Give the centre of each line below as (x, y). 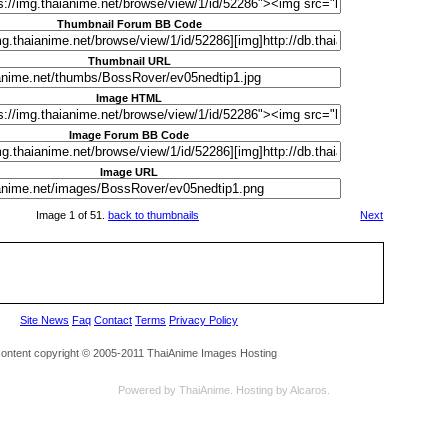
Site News (44, 319)
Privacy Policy (203, 319)
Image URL (129, 171)
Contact (113, 319)
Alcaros (308, 390)
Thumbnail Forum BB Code (129, 23)
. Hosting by (260, 390)
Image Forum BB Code (129, 134)
